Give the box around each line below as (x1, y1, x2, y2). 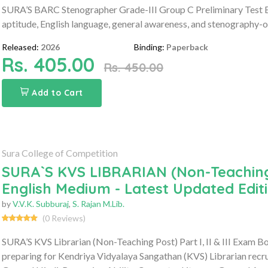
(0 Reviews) (42, 212, 86, 223)
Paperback (166, 41, 209, 52)
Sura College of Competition (1, 147, 118, 159)
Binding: (134, 41, 165, 52)
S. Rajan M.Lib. (72, 198, 124, 209)
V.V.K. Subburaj (12, 198, 69, 209)
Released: (1, 41, 39, 52)
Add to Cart (32, 87, 83, 98)
